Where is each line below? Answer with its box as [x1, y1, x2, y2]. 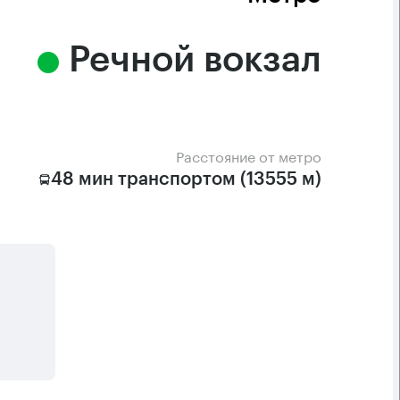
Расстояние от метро [176, 144, 321, 166]
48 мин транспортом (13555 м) [51, 171, 321, 188]
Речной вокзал [69, 42, 321, 78]
